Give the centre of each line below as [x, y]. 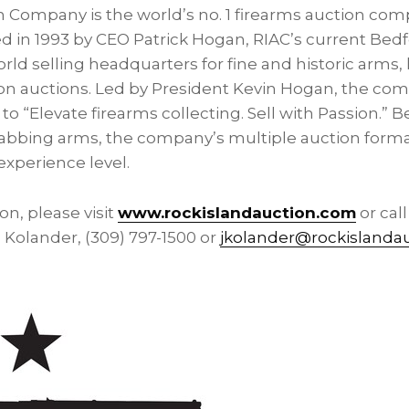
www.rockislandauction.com [237, 213]
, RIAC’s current [308, 39]
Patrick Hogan [189, 39]
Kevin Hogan [283, 89]
